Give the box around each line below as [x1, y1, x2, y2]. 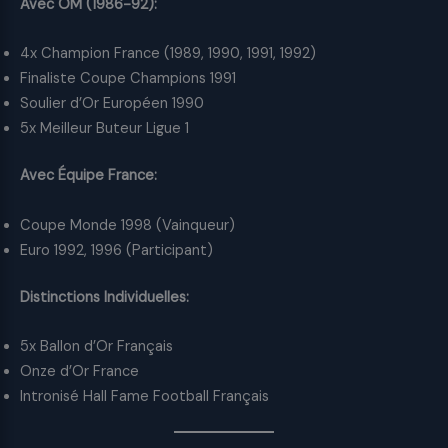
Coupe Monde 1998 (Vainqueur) [20, 215, 235, 235]
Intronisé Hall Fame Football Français [20, 387, 269, 407]
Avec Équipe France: [20, 166, 157, 186]
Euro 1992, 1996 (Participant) [20, 240, 213, 260]
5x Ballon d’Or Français [20, 337, 173, 357]
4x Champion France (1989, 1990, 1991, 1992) [20, 44, 316, 64]
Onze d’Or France [20, 362, 139, 382]
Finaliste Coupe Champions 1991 [20, 69, 236, 89]
